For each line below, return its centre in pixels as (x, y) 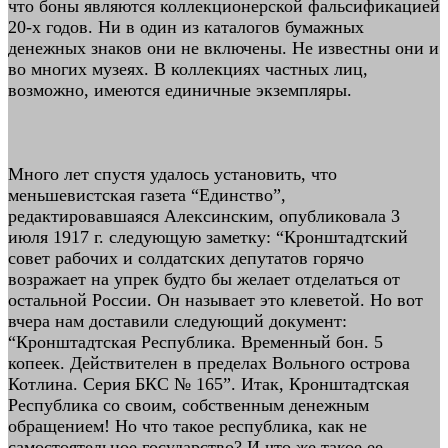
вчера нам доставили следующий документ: (177, 321)
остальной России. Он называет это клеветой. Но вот (215, 300)
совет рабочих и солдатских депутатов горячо (186, 258)
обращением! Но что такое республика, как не (187, 426)
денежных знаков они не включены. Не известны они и (223, 48)
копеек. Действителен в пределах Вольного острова (209, 363)
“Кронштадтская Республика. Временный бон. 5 (195, 342)
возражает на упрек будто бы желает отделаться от (204, 279)
